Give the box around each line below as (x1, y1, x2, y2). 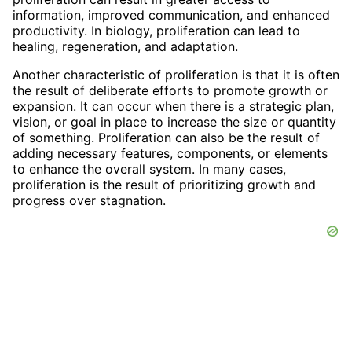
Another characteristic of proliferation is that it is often (13, 67, 339, 83)
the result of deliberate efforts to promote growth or (13, 82, 328, 99)
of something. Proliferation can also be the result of (13, 130, 320, 146)
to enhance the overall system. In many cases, (13, 161, 286, 178)
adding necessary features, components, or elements (13, 145, 328, 162)
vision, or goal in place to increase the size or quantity (13, 114, 336, 130)
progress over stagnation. (13, 192, 166, 209)
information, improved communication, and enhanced (13, 7, 330, 24)
